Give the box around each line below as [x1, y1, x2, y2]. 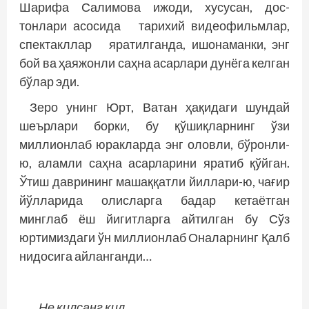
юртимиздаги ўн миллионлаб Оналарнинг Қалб [19, 230, 290, 245]
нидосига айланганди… [19, 248, 152, 263]
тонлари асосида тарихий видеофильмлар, [19, 18, 290, 33]
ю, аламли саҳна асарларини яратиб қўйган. [19, 155, 290, 170]
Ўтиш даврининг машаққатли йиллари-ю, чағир [19, 174, 290, 189]
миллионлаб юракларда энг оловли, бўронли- [19, 137, 290, 152]
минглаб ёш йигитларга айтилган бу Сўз [19, 211, 290, 226]
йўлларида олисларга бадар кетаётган [19, 192, 290, 208]
